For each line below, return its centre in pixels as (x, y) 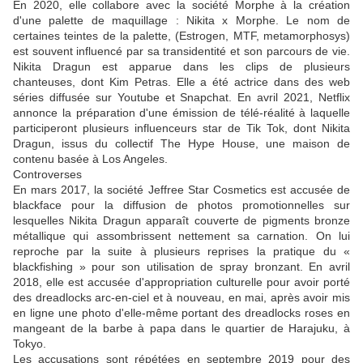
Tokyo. (30, 343)
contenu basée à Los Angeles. (92, 158)
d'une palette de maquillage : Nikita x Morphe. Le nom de (181, 20)
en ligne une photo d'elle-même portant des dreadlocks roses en (181, 312)
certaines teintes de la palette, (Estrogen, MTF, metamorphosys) (181, 35)
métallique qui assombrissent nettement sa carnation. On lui (181, 235)
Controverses (47, 174)
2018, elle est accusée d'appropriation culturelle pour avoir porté (181, 282)
